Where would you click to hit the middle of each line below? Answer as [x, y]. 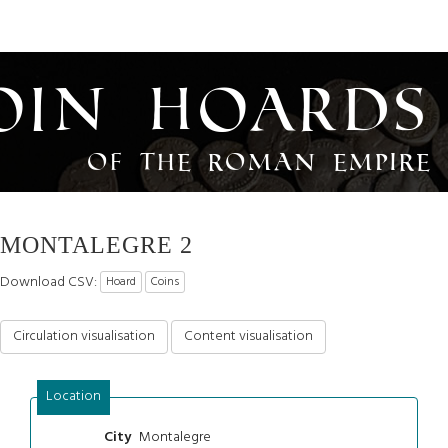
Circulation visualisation [84, 336]
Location [73, 396]
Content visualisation [248, 336]
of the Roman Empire [260, 161]
